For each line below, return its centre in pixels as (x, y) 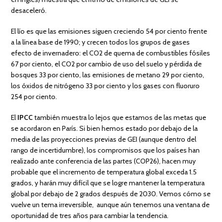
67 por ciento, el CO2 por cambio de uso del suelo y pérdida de (107, 64)
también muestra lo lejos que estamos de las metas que (120, 118)
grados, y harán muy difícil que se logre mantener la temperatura (108, 183)
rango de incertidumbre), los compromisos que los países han (106, 150)
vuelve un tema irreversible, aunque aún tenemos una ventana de (111, 205)
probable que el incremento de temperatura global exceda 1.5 (104, 172)
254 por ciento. (34, 97)
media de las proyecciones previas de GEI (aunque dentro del (104, 139)
